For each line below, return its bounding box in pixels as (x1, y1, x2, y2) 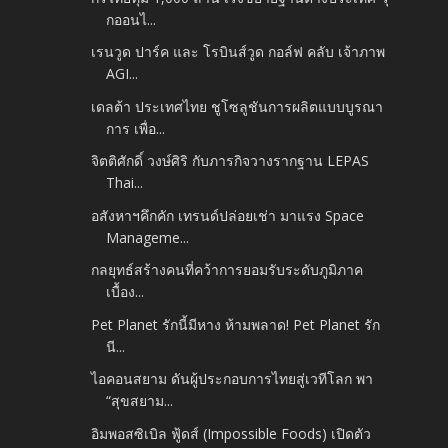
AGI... (106, 64, 139, 84)
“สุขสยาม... (106, 391, 174, 411)
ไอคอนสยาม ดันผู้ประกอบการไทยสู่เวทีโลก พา (91, 369, 374, 389)
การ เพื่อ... (106, 118, 166, 138)
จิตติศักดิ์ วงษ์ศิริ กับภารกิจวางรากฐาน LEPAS (91, 151, 370, 171)
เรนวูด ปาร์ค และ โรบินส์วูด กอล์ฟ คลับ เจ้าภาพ (91, 42, 386, 62)
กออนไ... (106, 9, 157, 29)
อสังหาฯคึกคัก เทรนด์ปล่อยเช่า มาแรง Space (91, 205, 365, 225)
